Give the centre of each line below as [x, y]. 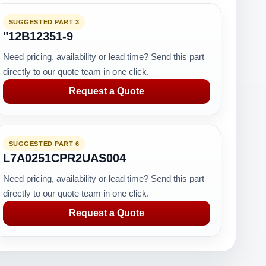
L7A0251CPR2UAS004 [64, 158]
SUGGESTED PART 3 [44, 22]
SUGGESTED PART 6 [44, 144]
